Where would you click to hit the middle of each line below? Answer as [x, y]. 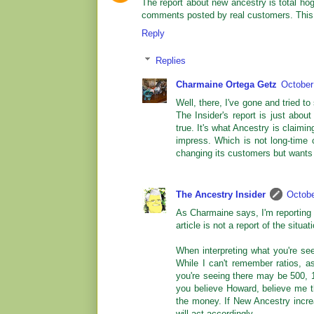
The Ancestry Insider [221, 194]
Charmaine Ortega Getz [226, 84]
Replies [170, 60]
